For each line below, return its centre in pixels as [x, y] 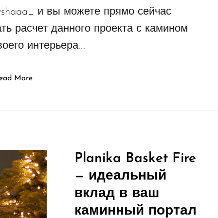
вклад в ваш [117, 194]
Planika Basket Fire [135, 159]
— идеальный [120, 176]
